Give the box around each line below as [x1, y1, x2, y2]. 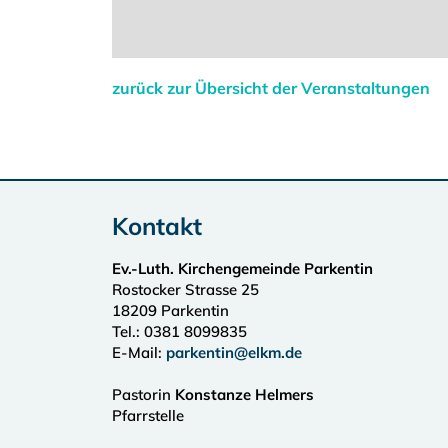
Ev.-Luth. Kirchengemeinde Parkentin [112, 259, 373, 278]
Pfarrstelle [112, 406, 184, 425]
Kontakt [112, 211, 202, 241]
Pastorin [112, 385, 175, 404]
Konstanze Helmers [175, 385, 314, 404]
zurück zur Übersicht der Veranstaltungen [112, 78, 430, 98]
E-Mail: [112, 343, 166, 362]
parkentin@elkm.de [166, 343, 302, 362]
